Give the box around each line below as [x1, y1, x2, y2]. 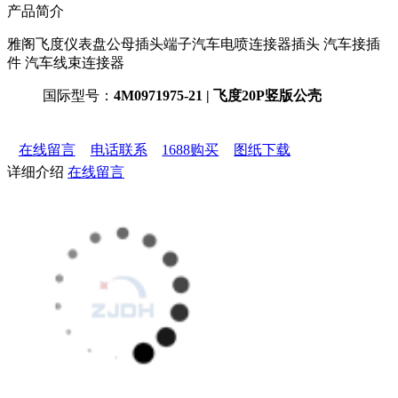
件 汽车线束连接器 [7, 54, 124, 70]
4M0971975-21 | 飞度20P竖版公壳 [114, 87, 325, 103]
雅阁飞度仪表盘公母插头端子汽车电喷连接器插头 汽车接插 [7, 36, 21, 52]
